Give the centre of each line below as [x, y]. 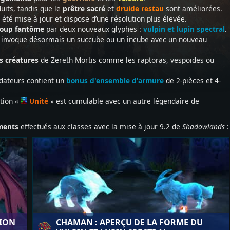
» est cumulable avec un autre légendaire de [124, 101]
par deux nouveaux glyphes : [94, 29]
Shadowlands [205, 127]
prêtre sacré [84, 8]
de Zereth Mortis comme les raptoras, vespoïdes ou [126, 60]
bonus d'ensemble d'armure [115, 80]
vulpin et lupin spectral [184, 29]
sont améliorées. [193, 8]
